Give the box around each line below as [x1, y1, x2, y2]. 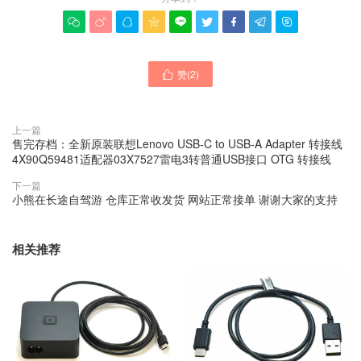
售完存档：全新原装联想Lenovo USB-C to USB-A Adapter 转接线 [12, 135, 342, 151]
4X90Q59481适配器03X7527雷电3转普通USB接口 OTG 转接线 [12, 150, 331, 167]
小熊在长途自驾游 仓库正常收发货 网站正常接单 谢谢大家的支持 [12, 190, 338, 207]
